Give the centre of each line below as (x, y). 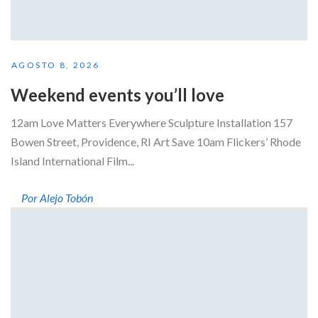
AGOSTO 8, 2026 (56, 65)
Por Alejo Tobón (57, 198)
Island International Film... (72, 161)
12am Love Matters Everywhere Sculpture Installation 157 (152, 123)
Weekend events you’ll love (117, 95)
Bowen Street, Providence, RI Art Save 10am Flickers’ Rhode (156, 142)
